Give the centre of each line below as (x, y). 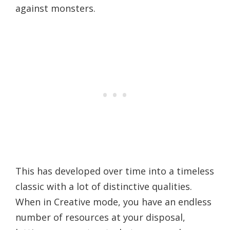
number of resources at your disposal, (100, 217)
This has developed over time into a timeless (115, 171)
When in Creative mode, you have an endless (113, 202)
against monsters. (55, 8)
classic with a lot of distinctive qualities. (104, 186)
